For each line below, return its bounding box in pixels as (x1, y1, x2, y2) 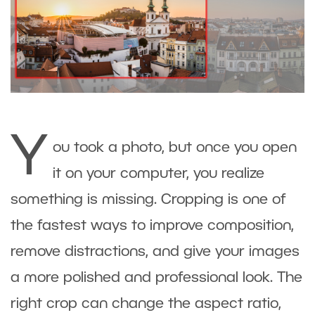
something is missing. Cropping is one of (11, 193, 286, 207)
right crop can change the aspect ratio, (11, 297, 281, 311)
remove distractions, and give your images (11, 245, 300, 259)
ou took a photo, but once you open (53, 141, 297, 155)
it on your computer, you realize (53, 167, 264, 181)
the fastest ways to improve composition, (11, 219, 294, 233)
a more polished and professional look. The (11, 271, 302, 285)
